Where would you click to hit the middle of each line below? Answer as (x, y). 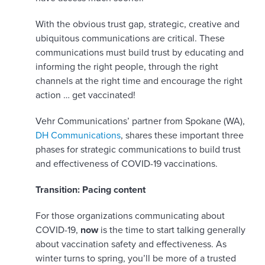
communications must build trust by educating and (140, 53)
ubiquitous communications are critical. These (130, 39)
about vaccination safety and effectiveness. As (131, 245)
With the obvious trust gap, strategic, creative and (138, 25)
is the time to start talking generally (172, 230)
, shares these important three (182, 136)
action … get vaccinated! (85, 96)
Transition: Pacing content (91, 190)
